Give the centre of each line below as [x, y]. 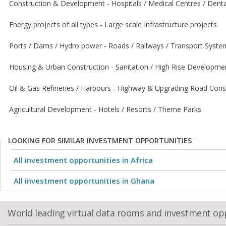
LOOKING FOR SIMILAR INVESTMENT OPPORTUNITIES [100, 140]
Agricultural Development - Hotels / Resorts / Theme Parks [105, 109]
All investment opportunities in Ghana [84, 181]
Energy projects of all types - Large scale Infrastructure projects [113, 24]
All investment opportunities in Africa [83, 160]
